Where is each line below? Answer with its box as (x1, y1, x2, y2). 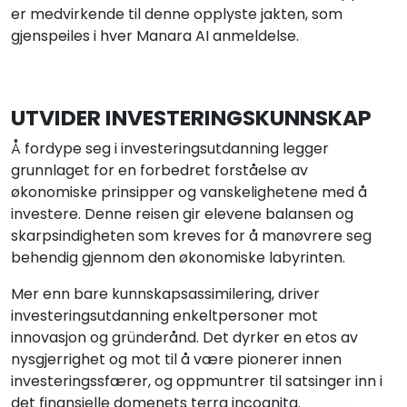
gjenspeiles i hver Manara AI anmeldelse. (11, 25, 299, 47)
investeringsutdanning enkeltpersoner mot (11, 305, 318, 327)
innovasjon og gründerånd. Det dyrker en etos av (11, 327, 358, 349)
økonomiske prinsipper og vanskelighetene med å (11, 182, 367, 203)
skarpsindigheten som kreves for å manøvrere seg (11, 225, 372, 247)
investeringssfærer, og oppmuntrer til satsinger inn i (11, 371, 382, 392)
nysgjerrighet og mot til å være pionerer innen (11, 349, 342, 371)
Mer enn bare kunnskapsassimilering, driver (11, 283, 320, 305)
